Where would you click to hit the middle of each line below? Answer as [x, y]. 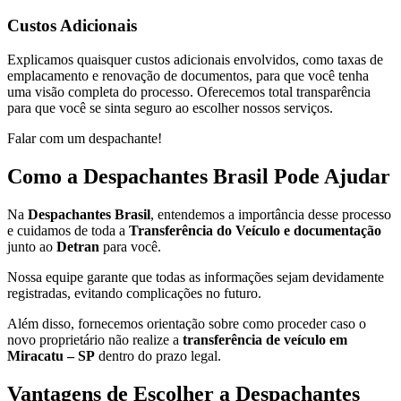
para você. [130, 247]
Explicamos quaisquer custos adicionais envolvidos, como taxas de [195, 60]
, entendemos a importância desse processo [271, 215]
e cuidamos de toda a [66, 231]
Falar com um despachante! [85, 139]
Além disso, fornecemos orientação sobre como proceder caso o [187, 324]
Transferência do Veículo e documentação [253, 231]
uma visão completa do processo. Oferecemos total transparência [189, 92]
